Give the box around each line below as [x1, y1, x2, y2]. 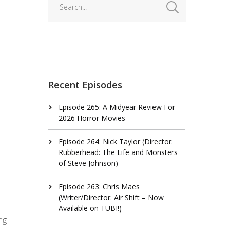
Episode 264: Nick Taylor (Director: [58, 136, 173, 146]
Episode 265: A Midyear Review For [58, 102, 175, 112]
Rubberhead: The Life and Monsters [58, 147, 178, 157]
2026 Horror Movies [58, 112, 125, 123]
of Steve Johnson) [58, 158, 118, 168]
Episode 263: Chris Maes [58, 181, 140, 191]
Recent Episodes [48, 78, 122, 91]
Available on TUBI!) [58, 203, 122, 213]
